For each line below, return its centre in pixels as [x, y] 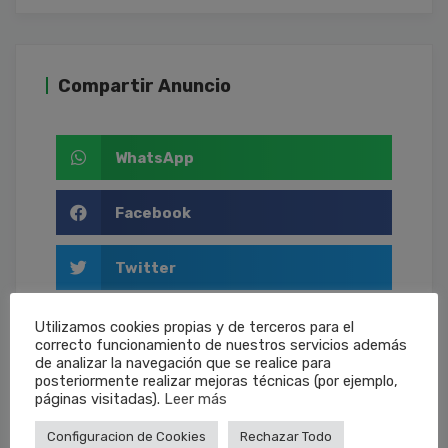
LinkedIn [148, 322]
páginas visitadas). [99, 398]
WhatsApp [154, 157]
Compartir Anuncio [144, 86]
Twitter [145, 267]
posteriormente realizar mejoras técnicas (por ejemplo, [216, 380]
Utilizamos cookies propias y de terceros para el [194, 326]
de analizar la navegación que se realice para [183, 362]
